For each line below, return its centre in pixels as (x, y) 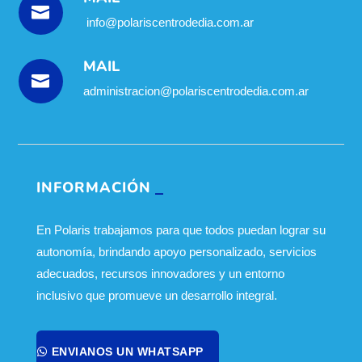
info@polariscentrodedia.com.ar (168, 22)
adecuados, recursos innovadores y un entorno (160, 273)
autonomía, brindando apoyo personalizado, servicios (176, 251)
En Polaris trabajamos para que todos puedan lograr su (181, 229)
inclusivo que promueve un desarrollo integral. (156, 295)
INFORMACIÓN (93, 187)
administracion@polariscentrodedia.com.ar (196, 90)
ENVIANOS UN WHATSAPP (127, 351)
